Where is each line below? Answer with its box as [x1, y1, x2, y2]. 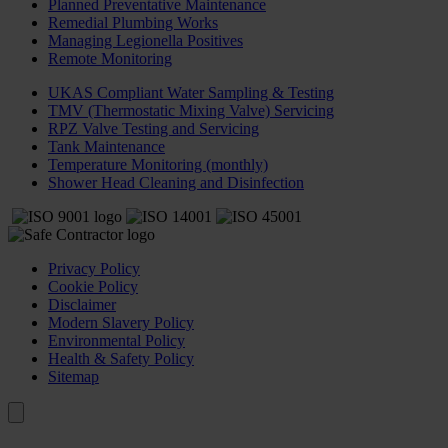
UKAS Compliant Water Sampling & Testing [48, 84, 334, 102]
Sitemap [48, 368, 99, 386]
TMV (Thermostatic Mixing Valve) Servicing [48, 102, 334, 120]
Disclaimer [48, 296, 116, 314]
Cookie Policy [48, 278, 138, 296]
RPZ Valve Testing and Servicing [48, 120, 259, 138]
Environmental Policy [48, 332, 185, 350]
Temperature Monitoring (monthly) [48, 156, 268, 174]
